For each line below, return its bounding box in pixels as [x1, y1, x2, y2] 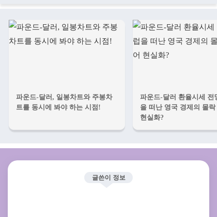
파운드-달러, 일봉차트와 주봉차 [16, 93, 112, 101]
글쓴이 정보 [92, 173, 125, 181]
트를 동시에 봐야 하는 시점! [16, 103, 101, 111]
